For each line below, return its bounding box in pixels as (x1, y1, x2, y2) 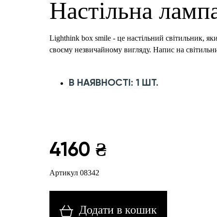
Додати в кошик (79, 203, 157, 216)
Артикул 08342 (49, 169, 99, 177)
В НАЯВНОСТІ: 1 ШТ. (69, 77, 158, 88)
